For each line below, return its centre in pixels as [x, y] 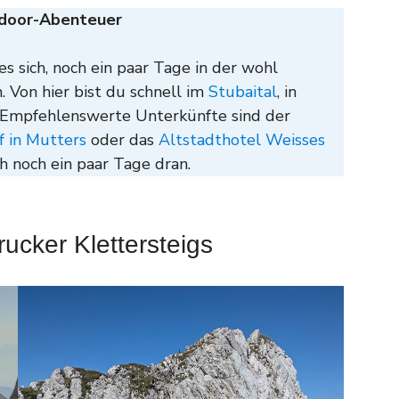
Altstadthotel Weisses [242, 139]
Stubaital [243, 91]
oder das [122, 139]
